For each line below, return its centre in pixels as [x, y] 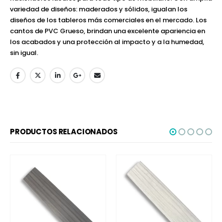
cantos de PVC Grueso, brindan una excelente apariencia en [108, 31]
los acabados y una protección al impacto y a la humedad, [107, 42]
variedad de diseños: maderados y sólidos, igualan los [99, 9]
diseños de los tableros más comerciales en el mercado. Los [108, 20]
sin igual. [24, 53]
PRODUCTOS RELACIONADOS [64, 131]
